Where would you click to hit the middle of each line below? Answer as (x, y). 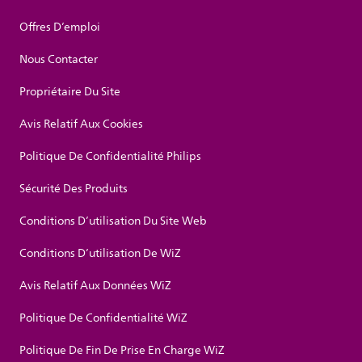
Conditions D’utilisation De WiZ (100, 254)
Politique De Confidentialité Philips (110, 157)
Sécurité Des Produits (74, 189)
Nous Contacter (59, 60)
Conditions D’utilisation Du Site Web (113, 221)
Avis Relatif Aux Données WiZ (95, 286)
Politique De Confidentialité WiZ (103, 318)
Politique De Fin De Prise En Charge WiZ (122, 351)
